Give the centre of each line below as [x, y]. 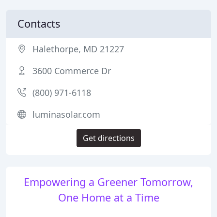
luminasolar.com [66, 114]
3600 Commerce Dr [72, 71]
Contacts [39, 23]
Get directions [108, 138]
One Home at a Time [108, 197]
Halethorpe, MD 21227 [78, 49]
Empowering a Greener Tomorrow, [108, 182]
